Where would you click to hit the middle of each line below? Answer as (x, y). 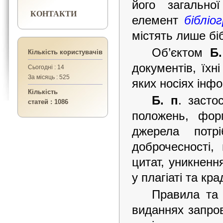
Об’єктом (181, 53)
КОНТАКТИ (54, 13)
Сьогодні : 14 (46, 67)
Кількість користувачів (65, 52)
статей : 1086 (48, 102)
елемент (158, 20)
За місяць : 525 (49, 77)
